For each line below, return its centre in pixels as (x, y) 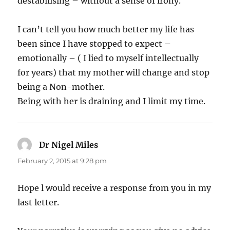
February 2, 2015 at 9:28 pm (62, 160)
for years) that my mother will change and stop (114, 72)
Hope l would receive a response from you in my (114, 188)
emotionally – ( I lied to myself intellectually (108, 58)
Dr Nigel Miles (69, 145)
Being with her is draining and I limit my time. (112, 101)
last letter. (39, 202)
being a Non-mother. (61, 87)
